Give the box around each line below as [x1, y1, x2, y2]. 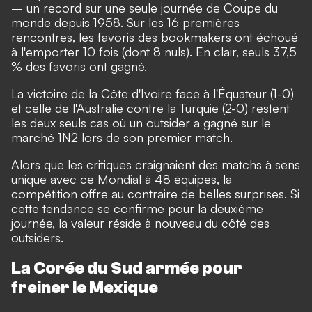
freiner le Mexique [11, 278, 158, 297]
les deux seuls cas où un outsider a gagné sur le [11, 114, 271, 130]
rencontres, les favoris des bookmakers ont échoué [11, 29, 298, 45]
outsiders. [11, 229, 63, 245]
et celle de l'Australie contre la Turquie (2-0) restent [11, 100, 290, 116]
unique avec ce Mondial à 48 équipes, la [11, 171, 232, 187]
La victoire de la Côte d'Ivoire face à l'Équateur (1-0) [11, 85, 294, 101]
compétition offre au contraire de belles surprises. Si [11, 185, 299, 201]
